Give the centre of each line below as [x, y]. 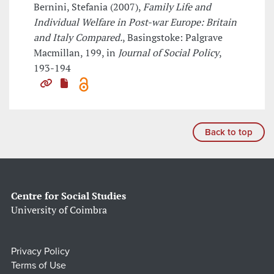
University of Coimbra [59, 210]
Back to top [229, 132]
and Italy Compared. [78, 38]
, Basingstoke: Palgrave [172, 38]
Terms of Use [39, 266]
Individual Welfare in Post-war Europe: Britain [135, 22]
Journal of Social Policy [168, 53]
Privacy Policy [40, 252]
